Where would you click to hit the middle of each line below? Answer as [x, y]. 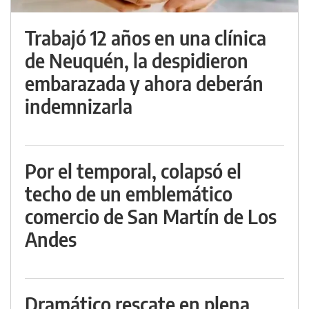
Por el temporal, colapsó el [133, 171]
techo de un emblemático [129, 193]
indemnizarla [79, 106]
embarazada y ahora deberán [144, 83]
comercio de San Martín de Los [151, 216]
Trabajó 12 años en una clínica [146, 38]
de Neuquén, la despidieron [137, 60]
